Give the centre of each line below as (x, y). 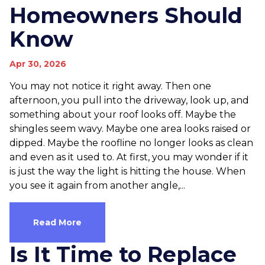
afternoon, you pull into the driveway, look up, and (129, 100)
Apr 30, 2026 (38, 64)
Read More (57, 222)
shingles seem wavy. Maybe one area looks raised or (130, 129)
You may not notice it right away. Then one (110, 86)
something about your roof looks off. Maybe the (123, 114)
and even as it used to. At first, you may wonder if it (129, 157)
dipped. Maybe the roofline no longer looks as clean (131, 143)
